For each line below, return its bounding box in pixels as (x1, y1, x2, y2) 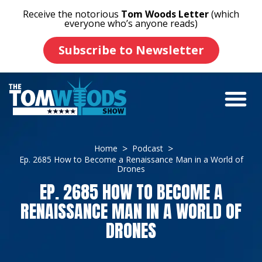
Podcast (132, 143, 163, 154)
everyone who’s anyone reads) (64, 17, 198, 30)
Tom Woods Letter (121, 8, 209, 20)
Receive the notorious (23, 8, 121, 20)
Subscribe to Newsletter (58, 42, 204, 58)
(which (209, 8, 239, 20)
